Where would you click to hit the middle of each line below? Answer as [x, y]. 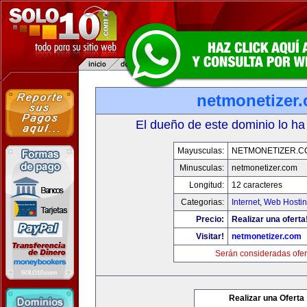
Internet [246, 202]
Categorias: [202, 202]
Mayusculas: [201, 151]
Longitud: [207, 185]
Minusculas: [202, 168]
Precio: [210, 219]
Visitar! [210, 236]
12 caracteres [257, 185]
